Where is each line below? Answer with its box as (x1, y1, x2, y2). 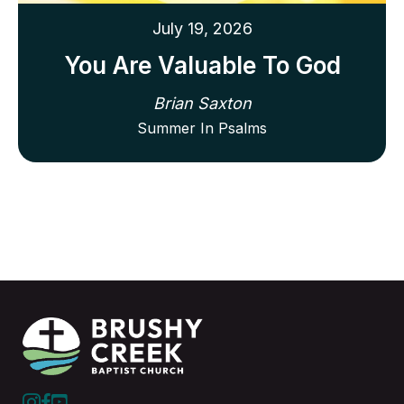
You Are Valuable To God (63, 51, 341, 80)
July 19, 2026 (151, 19, 252, 39)
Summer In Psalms (137, 119, 267, 138)
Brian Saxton (152, 94, 252, 114)
